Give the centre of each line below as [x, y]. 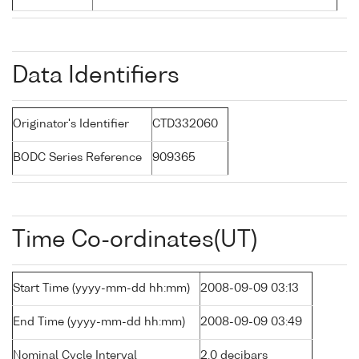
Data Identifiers [96, 77]
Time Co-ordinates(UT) [135, 241]
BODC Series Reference [77, 158]
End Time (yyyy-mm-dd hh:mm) [99, 323]
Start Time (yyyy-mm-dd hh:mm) [101, 289]
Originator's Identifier [71, 125]
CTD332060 [185, 125]
